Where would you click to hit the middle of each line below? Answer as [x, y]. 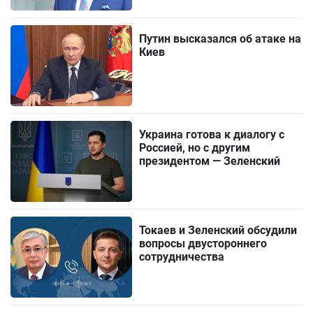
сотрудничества [182, 257]
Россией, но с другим [195, 147]
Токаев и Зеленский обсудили [218, 231]
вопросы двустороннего [203, 244]
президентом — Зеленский [210, 161]
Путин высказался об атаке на [220, 38]
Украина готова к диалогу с [212, 134]
